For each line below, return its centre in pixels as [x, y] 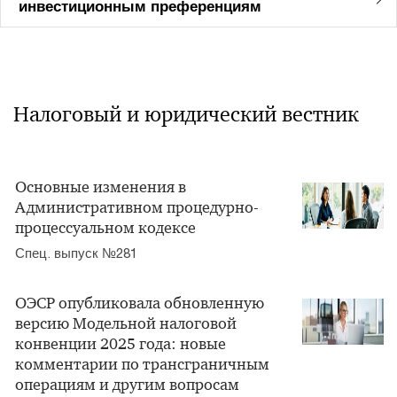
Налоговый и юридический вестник [186, 115]
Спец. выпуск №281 [76, 253]
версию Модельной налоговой [126, 324]
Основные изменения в [101, 187]
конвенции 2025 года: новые [121, 344]
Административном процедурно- [137, 208]
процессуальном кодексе [105, 228]
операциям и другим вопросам [127, 385]
